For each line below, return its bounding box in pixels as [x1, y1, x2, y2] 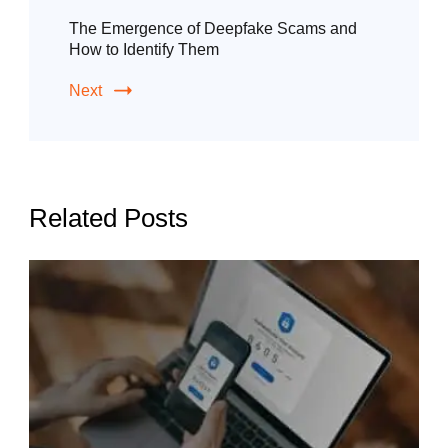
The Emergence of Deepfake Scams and [69, 19, 357, 37]
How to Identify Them [69, 40, 219, 58]
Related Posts [29, 202, 188, 233]
